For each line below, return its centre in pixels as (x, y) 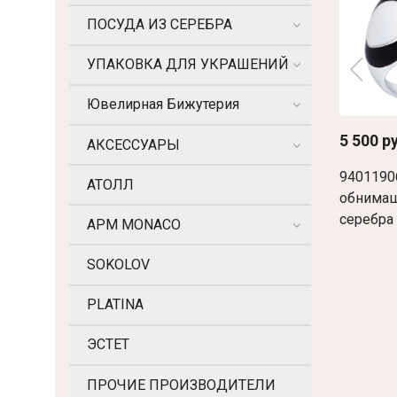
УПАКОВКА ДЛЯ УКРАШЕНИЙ (188, 65)
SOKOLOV (118, 265)
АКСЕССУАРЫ (133, 144)
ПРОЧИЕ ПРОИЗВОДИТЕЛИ (181, 385)
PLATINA (115, 305)
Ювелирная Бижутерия (163, 105)
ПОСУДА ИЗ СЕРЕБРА (160, 25)
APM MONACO (134, 224)
